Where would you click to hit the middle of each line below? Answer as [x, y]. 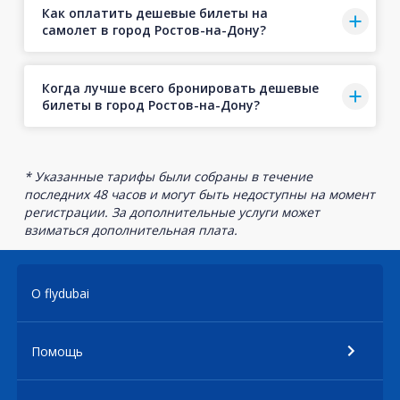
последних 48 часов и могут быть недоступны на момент [199, 194]
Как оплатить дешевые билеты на [154, 12]
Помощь [57, 351]
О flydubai [60, 293]
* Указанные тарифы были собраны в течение [168, 176]
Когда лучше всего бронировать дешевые [180, 87]
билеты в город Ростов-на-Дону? [150, 104]
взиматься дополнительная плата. [130, 230]
